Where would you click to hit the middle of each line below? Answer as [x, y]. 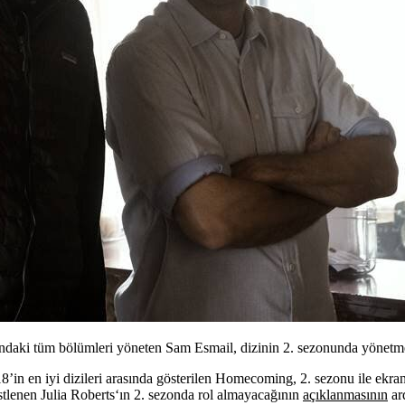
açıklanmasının [345, 394]
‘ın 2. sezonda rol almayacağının [209, 394]
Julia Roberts [78, 394]
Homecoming [254, 378]
